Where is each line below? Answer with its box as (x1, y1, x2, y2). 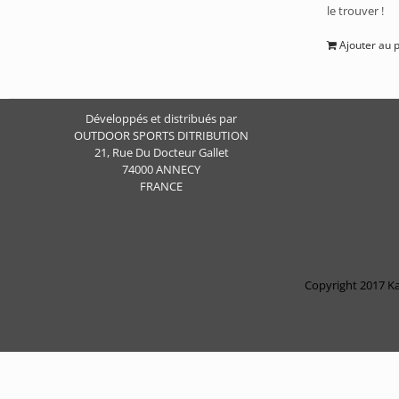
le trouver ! (327, 3, 385, 19)
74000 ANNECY (122, 161, 201, 177)
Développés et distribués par (85, 110, 238, 126)
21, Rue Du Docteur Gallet (94, 144, 229, 160)
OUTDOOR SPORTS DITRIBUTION (74, 127, 249, 143)
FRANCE (140, 178, 183, 194)
